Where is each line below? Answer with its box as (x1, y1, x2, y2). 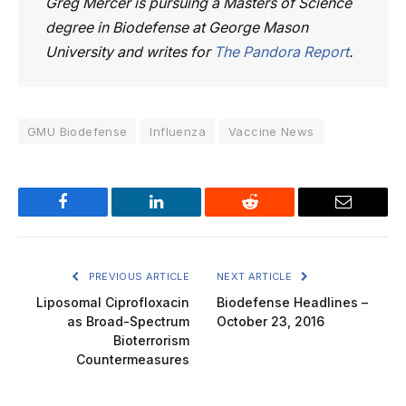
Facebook (62, 207, 125, 224)
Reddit (248, 207, 292, 224)
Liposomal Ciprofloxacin (36, 295, 189, 311)
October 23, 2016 (217, 314, 324, 330)
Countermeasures (76, 352, 189, 368)
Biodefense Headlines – (217, 295, 368, 311)
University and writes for (45, 43, 214, 62)
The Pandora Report (214, 43, 349, 62)
